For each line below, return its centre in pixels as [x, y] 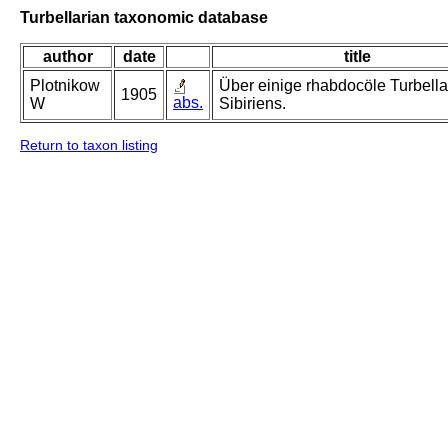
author [67, 57]
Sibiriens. [252, 104]
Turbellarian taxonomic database [144, 17]
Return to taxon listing [89, 145]
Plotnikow [65, 86]
